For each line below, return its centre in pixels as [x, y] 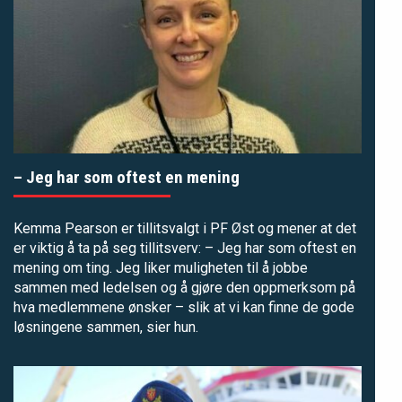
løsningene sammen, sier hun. [106, 328]
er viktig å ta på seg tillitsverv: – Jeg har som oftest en [185, 249]
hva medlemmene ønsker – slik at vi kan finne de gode [184, 308]
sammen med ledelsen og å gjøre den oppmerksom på [184, 288]
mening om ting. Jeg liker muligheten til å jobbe [161, 268]
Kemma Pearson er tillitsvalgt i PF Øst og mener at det [185, 229]
